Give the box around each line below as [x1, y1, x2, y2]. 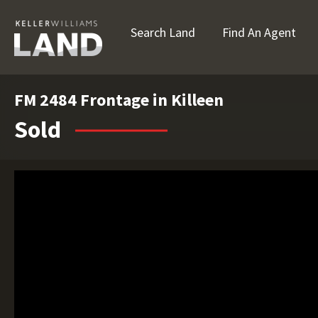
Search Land [131, 24, 195, 40]
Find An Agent [222, 24, 296, 40]
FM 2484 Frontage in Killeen [14, 89, 224, 111]
